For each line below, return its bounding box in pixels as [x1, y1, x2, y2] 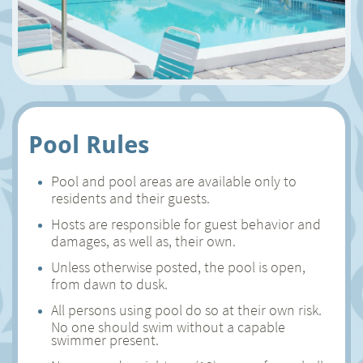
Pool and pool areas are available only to [51, 172, 297, 190]
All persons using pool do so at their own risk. [51, 301, 322, 319]
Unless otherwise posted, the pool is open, [51, 258, 305, 276]
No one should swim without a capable [51, 318, 285, 332]
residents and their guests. [51, 189, 210, 203]
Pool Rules [28, 130, 149, 159]
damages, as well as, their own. [51, 232, 236, 246]
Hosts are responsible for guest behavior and [51, 215, 321, 233]
